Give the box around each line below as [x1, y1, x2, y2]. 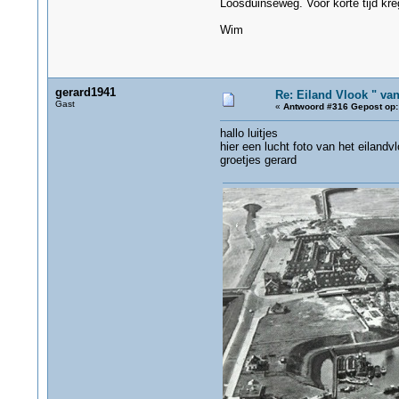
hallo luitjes [219, 126, 278, 140]
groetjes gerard [219, 153, 297, 167]
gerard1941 [54, 85, 116, 99]
